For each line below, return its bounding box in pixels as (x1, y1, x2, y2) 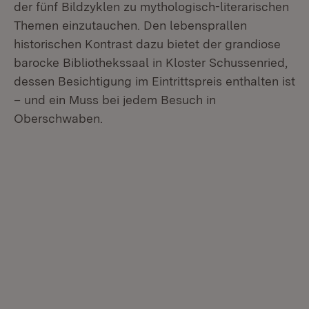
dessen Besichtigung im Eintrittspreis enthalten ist (14, 74, 295, 88)
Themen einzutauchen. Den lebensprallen (14, 18, 247, 32)
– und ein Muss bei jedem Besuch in (14, 92, 216, 107)
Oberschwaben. (14, 111, 103, 126)
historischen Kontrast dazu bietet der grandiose (14, 37, 281, 51)
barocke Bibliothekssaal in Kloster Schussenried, (14, 55, 288, 70)
